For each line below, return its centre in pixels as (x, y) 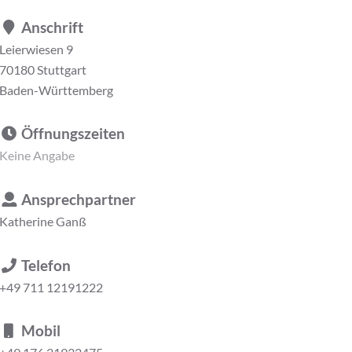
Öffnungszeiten (72, 134)
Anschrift (51, 27)
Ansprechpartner (77, 200)
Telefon (45, 265)
